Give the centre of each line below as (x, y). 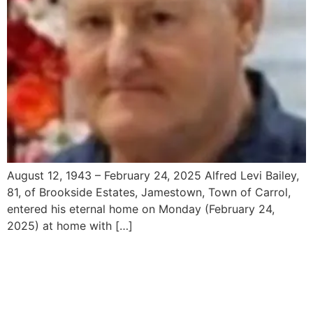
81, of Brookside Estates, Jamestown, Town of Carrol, (149, 192)
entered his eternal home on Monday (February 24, (141, 209)
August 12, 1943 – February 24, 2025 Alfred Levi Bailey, (153, 175)
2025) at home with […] (70, 225)
